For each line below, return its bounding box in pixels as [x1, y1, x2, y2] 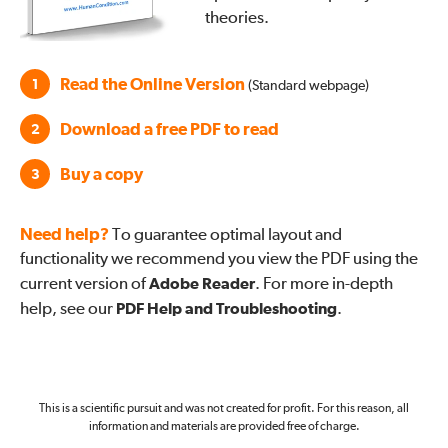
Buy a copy [60, 167, 143, 185]
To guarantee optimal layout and [109, 227, 342, 245]
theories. [205, 10, 270, 27]
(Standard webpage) [248, 79, 369, 94]
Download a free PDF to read [60, 122, 279, 140]
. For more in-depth [255, 276, 393, 294]
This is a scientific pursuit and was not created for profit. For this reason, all [39, 403, 409, 416]
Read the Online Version [60, 77, 245, 95]
